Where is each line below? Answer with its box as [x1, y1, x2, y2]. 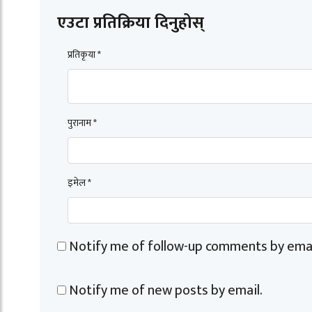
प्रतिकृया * [68, 46, 101, 63]
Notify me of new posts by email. [69, 278, 263, 302]
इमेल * [68, 174, 91, 191]
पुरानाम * [68, 114, 97, 131]
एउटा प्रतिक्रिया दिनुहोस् [57, 8, 204, 37]
